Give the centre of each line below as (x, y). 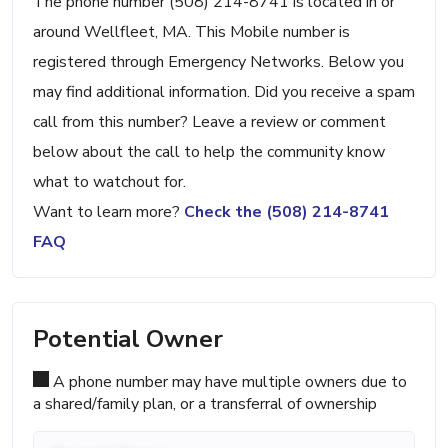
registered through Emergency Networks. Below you (218, 62)
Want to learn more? (108, 212)
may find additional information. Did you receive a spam (224, 92)
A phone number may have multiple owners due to (228, 382)
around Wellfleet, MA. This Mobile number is (191, 32)
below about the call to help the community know (209, 152)
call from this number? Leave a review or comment (209, 122)
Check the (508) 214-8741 (286, 212)
